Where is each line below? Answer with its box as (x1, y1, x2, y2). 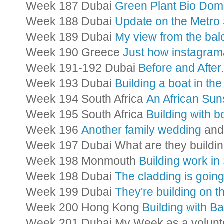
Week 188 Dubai (26, 15, 115, 28)
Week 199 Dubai (26, 185, 115, 198)
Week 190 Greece (26, 46, 123, 59)
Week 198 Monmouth (26, 154, 139, 167)
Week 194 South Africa (26, 92, 146, 105)
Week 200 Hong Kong (26, 201, 142, 214)
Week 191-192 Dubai (26, 61, 138, 74)
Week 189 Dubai (26, 30, 115, 43)
